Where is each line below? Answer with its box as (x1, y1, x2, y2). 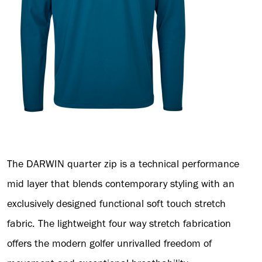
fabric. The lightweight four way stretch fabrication (7, 217, 231, 230)
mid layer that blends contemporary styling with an (7, 177, 235, 191)
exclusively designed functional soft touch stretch (7, 197, 226, 211)
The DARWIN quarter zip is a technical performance (7, 157, 239, 171)
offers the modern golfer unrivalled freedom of (7, 237, 212, 250)
